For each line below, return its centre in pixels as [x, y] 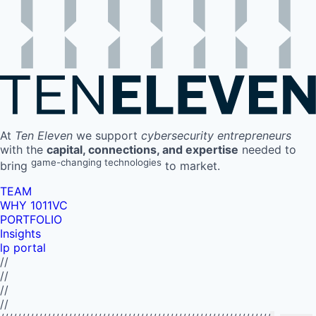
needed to [267, 149]
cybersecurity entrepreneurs [216, 135]
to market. [191, 166]
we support [107, 135]
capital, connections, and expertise [142, 149]
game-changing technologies [96, 162]
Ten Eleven [44, 135]
